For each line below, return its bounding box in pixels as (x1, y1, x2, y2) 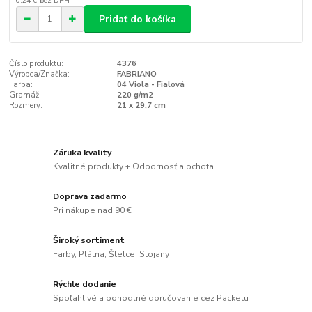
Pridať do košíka (99, 12, 176, 26)
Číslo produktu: (9, 58, 64, 69)
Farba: (9, 79, 33, 90)
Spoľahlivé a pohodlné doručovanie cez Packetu (53, 292, 249, 304)
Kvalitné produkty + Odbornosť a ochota (53, 161, 214, 173)
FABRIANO (116, 68, 157, 79)
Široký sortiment (53, 235, 125, 247)
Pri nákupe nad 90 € (53, 204, 132, 216)
